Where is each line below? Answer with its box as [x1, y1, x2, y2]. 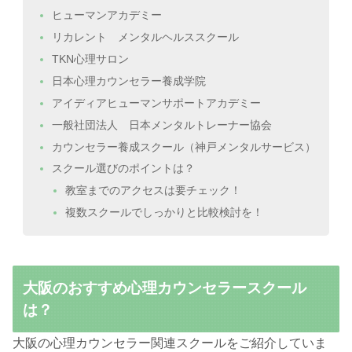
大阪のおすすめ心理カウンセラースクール [23, 279, 307, 296]
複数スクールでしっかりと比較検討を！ [65, 206, 264, 219]
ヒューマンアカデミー [52, 9, 163, 22]
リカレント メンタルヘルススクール [52, 31, 240, 44]
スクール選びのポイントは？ [52, 162, 196, 175]
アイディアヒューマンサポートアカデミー [52, 96, 262, 109]
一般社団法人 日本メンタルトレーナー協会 [52, 118, 273, 131]
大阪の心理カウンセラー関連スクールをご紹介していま [13, 336, 327, 350]
